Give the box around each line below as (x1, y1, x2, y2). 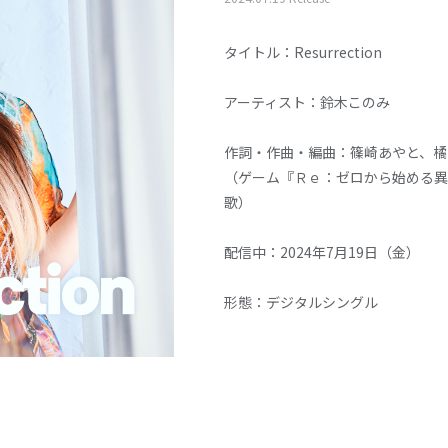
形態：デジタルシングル (224, 292, 378, 312)
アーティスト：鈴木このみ (224, 92, 390, 112)
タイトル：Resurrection (224, 42, 382, 62)
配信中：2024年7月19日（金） (224, 242, 420, 262)
